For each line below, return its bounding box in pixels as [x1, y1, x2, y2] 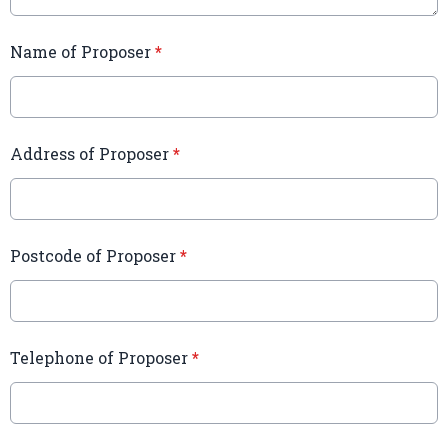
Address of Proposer [10, 143, 173, 165]
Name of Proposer [10, 41, 155, 63]
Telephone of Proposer [10, 347, 192, 369]
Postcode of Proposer [10, 245, 180, 267]
